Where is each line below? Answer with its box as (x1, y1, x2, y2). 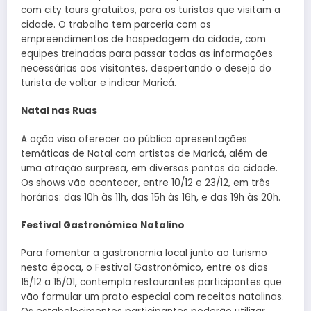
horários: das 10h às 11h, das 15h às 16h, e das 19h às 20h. (21, 190, 280, 204)
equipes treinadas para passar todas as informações (21, 47, 273, 61)
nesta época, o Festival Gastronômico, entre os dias (21, 261, 268, 275)
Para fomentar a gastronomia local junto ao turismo (21, 246, 267, 260)
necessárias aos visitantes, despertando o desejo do (21, 62, 271, 76)
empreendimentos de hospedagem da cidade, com (21, 33, 266, 47)
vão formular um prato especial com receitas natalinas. (21, 290, 284, 304)
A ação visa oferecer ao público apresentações (21, 132, 247, 146)
